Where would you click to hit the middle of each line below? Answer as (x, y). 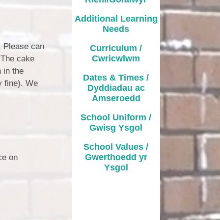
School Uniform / (116, 117)
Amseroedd (116, 98)
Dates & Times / (116, 77)
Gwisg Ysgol (116, 127)
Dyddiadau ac (116, 88)
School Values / (116, 147)
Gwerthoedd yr (116, 157)
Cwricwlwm (116, 58)
